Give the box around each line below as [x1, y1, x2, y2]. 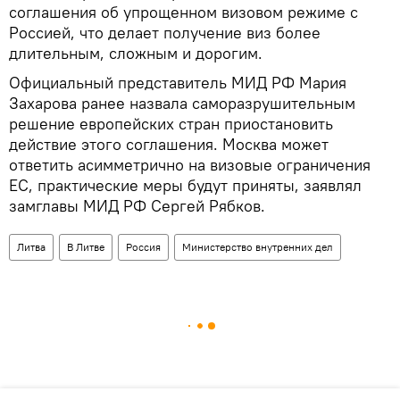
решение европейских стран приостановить [9, 112, 333, 134]
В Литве [67, 239, 104, 254]
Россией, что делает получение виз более [9, 21, 321, 43]
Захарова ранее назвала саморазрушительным [9, 92, 355, 113]
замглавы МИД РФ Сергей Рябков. [9, 195, 265, 216]
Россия [126, 239, 161, 254]
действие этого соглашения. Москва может [9, 133, 329, 154]
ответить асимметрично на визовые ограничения [9, 154, 371, 175]
